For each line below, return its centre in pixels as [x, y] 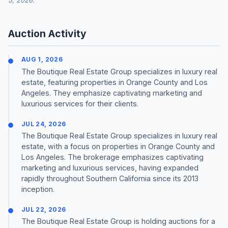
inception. [38, 189]
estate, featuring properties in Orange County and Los [115, 82]
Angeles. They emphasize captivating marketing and [112, 93]
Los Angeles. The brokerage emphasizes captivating [112, 157]
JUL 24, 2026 [44, 124]
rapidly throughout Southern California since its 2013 [110, 178]
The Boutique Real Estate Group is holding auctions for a [118, 221]
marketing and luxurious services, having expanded [110, 167]
